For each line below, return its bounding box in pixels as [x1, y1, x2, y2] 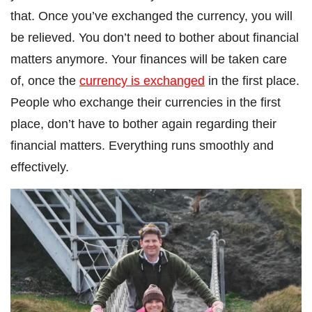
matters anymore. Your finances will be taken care [10, 52, 287, 67]
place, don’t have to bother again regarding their [10, 116, 276, 132]
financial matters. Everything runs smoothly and [10, 138, 274, 153]
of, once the [10, 73, 79, 88]
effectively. [10, 159, 69, 175]
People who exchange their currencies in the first [10, 95, 281, 110]
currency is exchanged [79, 73, 205, 88]
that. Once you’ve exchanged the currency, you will [10, 8, 292, 24]
